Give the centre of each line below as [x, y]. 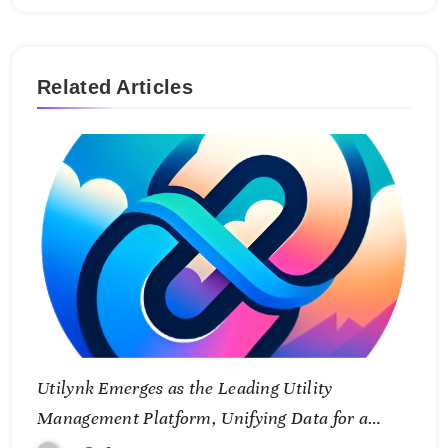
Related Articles [115, 86]
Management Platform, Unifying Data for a [202, 418]
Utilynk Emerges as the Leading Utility [185, 388]
